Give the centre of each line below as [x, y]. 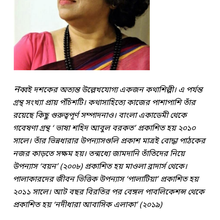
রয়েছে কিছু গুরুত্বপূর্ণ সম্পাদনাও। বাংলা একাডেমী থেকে [100, 116]
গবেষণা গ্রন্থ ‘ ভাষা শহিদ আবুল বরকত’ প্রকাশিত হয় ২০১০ [104, 128]
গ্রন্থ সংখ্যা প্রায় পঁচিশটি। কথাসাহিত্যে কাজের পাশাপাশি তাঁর [104, 103]
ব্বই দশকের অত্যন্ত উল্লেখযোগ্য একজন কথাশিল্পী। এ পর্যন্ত [111, 90]
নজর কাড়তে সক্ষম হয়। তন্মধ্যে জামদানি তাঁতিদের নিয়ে [99, 154]
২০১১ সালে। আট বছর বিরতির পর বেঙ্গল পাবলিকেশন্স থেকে [109, 192]
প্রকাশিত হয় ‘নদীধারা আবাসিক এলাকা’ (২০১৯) [88, 205]
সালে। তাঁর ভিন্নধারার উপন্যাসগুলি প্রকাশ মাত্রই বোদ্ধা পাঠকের [109, 141]
